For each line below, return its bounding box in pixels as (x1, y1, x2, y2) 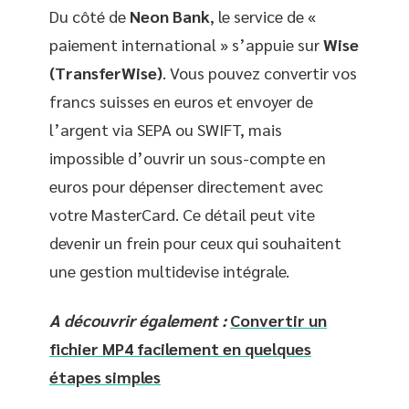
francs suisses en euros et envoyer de (49, 90, 313, 111)
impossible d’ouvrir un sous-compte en (49, 147, 326, 168)
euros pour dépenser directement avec (49, 175, 323, 196)
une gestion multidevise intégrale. (49, 260, 289, 281)
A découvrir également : (49, 309, 226, 330)
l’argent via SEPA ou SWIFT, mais (49, 119, 282, 140)
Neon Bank (130, 5, 210, 26)
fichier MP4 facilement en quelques (49, 337, 311, 359)
